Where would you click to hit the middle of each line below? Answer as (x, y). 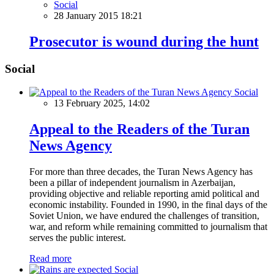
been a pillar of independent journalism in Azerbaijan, (132, 183)
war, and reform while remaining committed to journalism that (148, 227)
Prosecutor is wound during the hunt (144, 41)
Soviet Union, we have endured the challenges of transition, (144, 216)
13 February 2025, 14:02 (102, 103)
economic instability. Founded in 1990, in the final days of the (148, 205)
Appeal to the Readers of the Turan (139, 129)
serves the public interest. (78, 238)
